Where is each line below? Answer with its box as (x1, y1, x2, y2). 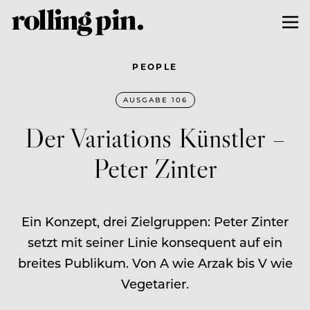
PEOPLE (132, 60, 178, 72)
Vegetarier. (121, 275, 189, 292)
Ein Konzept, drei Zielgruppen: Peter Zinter (21, 212, 289, 230)
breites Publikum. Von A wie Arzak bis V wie (17, 254, 293, 271)
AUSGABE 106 (122, 94, 188, 104)
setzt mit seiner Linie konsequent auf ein (28, 233, 282, 250)
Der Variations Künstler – (24, 120, 286, 154)
